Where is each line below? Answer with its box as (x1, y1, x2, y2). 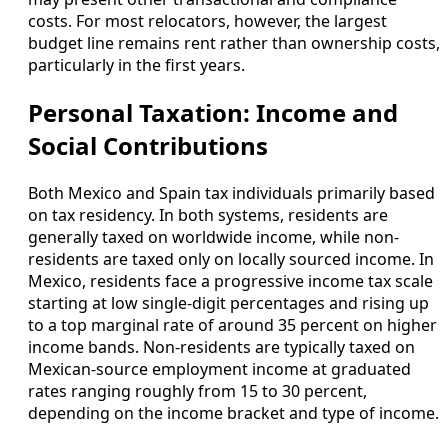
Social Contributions (28, 129, 268, 163)
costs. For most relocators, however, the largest (28, 10, 387, 33)
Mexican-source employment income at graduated (28, 358, 411, 381)
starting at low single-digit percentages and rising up (28, 292, 429, 315)
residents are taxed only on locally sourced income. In (28, 248, 434, 271)
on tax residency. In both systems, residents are (28, 204, 388, 227)
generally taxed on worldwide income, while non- (28, 226, 399, 249)
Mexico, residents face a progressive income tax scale (28, 270, 433, 293)
